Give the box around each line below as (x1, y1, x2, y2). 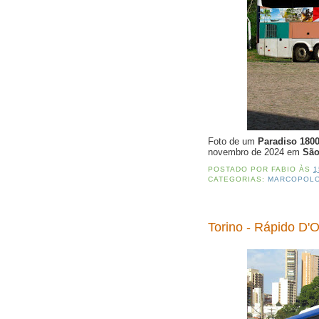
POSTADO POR (208, 165, 272, 174)
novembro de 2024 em (208, 147, 303, 158)
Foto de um (208, 136, 258, 147)
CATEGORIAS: (208, 175, 268, 184)
